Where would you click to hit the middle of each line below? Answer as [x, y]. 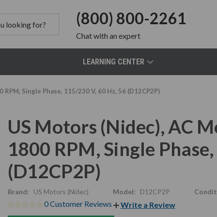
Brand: [18, 192]
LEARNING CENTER [114, 62]
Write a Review [148, 204]
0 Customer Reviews [78, 204]
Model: [124, 192]
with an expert [117, 36]
